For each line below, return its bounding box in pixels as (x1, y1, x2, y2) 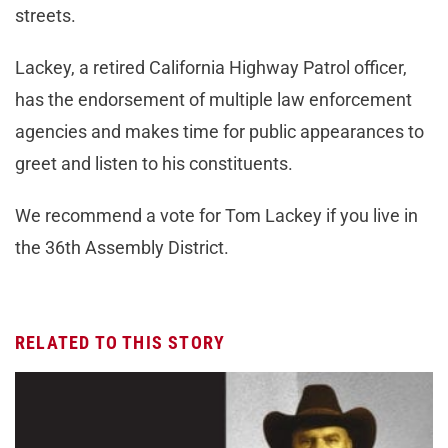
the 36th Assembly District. (15, 237, 229, 259)
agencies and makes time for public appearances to (15, 121, 424, 143)
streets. (15, 5, 76, 27)
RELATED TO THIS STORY (15, 332, 226, 354)
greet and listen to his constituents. (15, 153, 293, 175)
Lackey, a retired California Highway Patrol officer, (15, 57, 407, 79)
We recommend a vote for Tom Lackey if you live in (15, 205, 418, 227)
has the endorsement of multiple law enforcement (15, 89, 412, 111)
